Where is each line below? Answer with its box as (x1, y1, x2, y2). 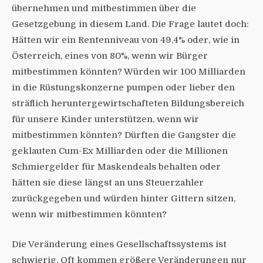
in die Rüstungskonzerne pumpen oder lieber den (12, 82, 235, 93)
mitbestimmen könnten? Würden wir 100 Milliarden (12, 66, 245, 77)
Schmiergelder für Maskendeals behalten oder (12, 161, 221, 172)
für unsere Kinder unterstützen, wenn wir (12, 113, 199, 124)
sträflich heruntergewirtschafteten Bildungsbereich (12, 97, 244, 109)
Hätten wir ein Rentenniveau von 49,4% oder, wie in (12, 34, 240, 45)
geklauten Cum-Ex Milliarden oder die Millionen (12, 145, 228, 156)
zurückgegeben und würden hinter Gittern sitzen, (12, 193, 235, 204)
